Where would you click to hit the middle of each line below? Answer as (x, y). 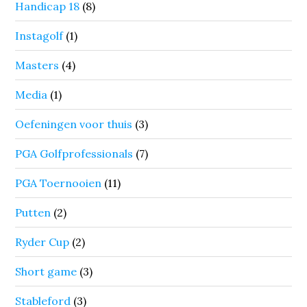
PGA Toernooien (59, 183)
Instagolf (39, 35)
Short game (46, 271)
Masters (37, 65)
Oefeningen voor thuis (74, 124)
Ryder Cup (42, 242)
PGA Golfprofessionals (74, 153)
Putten (33, 212)
